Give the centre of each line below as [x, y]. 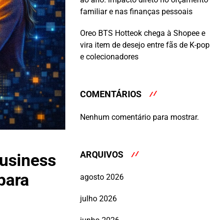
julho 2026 [98, 199]
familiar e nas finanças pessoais [136, 12]
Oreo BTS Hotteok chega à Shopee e [143, 33]
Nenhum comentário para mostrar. [139, 117]
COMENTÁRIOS [111, 94]
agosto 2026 [102, 177]
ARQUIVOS [102, 154]
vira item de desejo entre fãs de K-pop [145, 45]
